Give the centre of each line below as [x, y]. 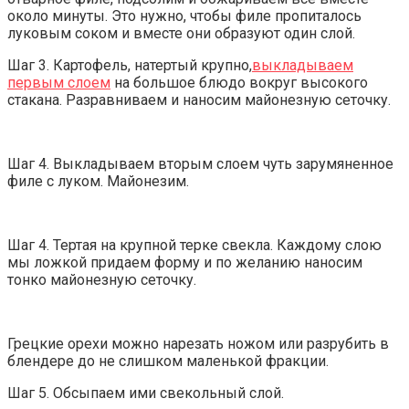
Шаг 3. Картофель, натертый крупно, [130, 65]
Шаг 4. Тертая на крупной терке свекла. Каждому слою [194, 245]
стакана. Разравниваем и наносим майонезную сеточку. [199, 100]
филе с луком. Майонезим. [98, 181]
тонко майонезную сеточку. [102, 279]
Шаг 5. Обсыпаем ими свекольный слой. [146, 393]
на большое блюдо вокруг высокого [239, 82]
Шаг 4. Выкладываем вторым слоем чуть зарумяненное [200, 163]
